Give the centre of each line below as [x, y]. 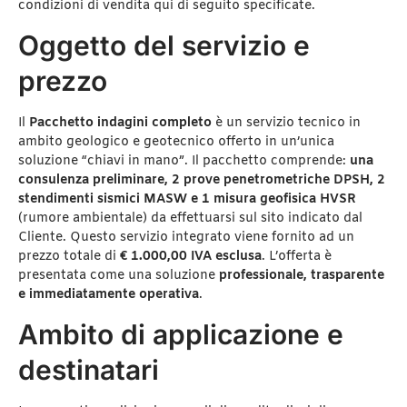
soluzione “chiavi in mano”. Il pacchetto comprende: [184, 162]
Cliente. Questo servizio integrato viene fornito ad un [186, 238]
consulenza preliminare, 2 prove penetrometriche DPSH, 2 [202, 181]
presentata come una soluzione [119, 276]
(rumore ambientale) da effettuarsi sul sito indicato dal [190, 219]
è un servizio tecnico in [286, 124]
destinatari [89, 370]
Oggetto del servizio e [164, 46]
